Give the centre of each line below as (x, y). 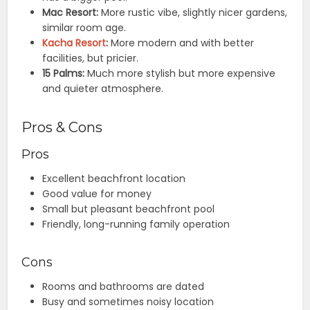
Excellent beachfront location (114, 179)
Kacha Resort (74, 43)
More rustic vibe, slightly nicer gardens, (193, 13)
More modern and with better (181, 43)
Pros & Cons (62, 128)
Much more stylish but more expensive (180, 74)
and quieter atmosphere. (103, 89)
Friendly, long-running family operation (136, 225)
